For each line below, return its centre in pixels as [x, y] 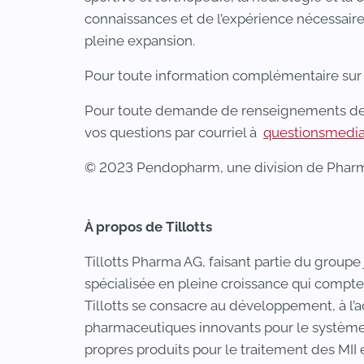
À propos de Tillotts [148, 227]
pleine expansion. [141, 41]
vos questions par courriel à [174, 132]
